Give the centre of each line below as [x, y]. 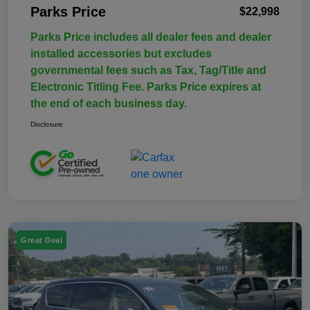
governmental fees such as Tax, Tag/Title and [148, 70]
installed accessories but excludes [121, 53]
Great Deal [42, 240]
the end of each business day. [109, 103]
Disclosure [47, 124]
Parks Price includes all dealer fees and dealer [151, 37]
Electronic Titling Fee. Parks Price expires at [146, 86]
